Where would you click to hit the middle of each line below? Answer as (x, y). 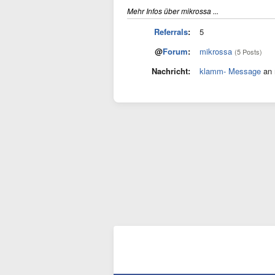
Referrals (171, 32)
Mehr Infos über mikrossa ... (173, 11)
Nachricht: (171, 71)
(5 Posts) (248, 52)
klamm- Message (230, 71)
